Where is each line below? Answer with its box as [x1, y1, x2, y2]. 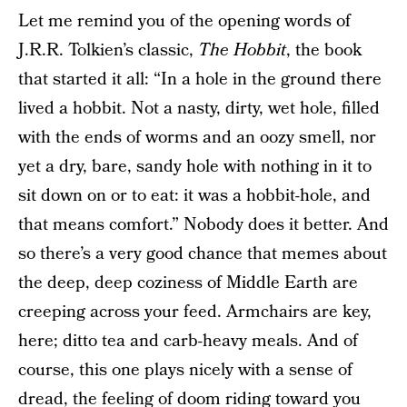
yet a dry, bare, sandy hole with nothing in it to [18, 154, 372, 179]
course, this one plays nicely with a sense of [18, 358, 352, 382]
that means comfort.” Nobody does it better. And [18, 213, 389, 237]
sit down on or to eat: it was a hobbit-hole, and [18, 184, 371, 208]
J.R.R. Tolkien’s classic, [18, 38, 198, 63]
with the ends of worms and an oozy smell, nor [18, 125, 376, 150]
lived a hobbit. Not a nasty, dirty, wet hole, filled [18, 96, 380, 121]
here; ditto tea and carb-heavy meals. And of [18, 329, 358, 353]
